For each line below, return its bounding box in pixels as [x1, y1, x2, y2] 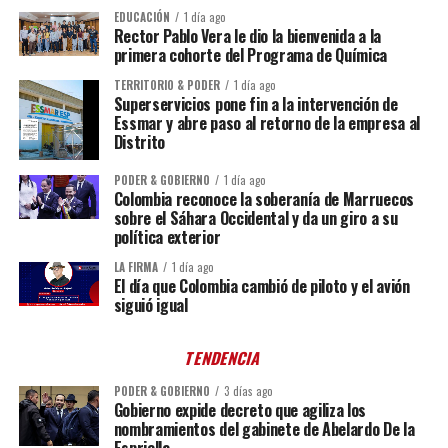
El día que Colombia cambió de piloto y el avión [113, 273, 410, 298]
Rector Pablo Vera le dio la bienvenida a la [113, 23, 381, 48]
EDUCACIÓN [113, 8, 170, 25]
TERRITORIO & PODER [113, 76, 220, 93]
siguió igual [113, 292, 188, 317]
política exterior [113, 224, 221, 249]
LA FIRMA [113, 258, 158, 275]
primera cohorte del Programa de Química [113, 42, 388, 67]
